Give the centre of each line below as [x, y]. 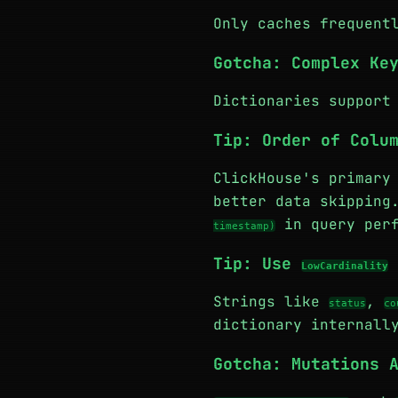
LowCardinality [345, 266]
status [347, 303]
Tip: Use [257, 263]
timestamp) [244, 226]
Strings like [271, 302]
